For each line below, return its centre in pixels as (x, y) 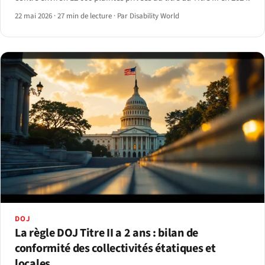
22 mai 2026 (34, 16)
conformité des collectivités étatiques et (115, 249)
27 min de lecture (85, 16)
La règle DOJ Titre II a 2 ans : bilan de (106, 233)
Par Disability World (148, 16)
